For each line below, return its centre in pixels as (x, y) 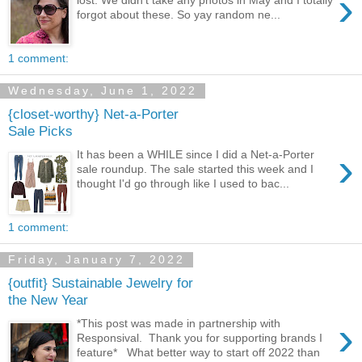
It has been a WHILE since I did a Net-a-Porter (196, 154)
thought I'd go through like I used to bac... (183, 183)
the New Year (48, 300)
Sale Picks (40, 131)
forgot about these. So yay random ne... (179, 14)
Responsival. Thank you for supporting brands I (200, 337)
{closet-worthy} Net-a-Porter (93, 114)
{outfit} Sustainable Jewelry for (101, 283)
